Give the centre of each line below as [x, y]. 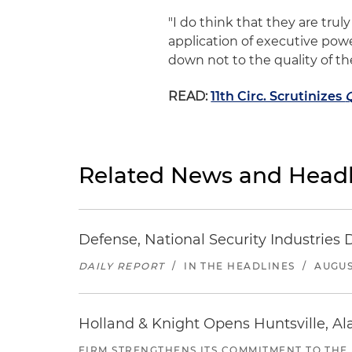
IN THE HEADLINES [240, 266]
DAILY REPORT [122, 266]
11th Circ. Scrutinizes [278, 96]
